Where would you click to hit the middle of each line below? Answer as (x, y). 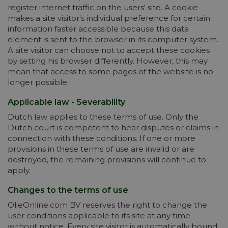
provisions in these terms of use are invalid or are (101, 149)
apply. (19, 170)
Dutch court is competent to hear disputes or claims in (113, 127)
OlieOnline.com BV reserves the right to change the (107, 205)
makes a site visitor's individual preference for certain (109, 18)
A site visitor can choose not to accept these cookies (109, 50)
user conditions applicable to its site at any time (99, 216)
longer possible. (38, 82)
